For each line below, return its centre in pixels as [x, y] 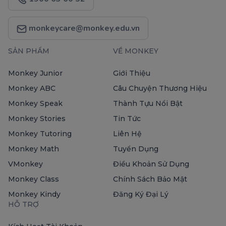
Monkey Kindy [34, 194]
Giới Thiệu [132, 73]
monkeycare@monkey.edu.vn [83, 29]
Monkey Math [34, 149]
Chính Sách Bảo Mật [150, 179]
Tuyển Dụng [136, 149]
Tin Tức [127, 119]
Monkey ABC [32, 89]
